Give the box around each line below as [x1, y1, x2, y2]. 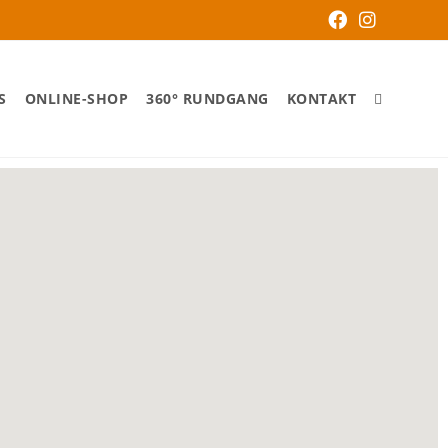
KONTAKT [286, 89, 356, 108]
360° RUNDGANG [146, 89, 269, 108]
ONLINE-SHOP [24, 89, 128, 108]
